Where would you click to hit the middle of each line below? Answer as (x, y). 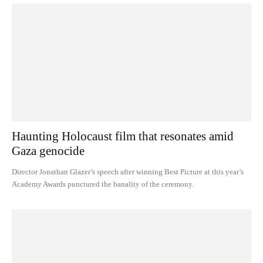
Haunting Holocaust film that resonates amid (123, 136)
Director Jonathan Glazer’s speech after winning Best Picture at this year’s (128, 172)
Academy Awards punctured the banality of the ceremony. (103, 184)
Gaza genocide (48, 151)
